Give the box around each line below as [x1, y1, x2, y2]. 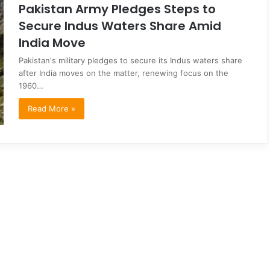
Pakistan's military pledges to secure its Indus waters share [19, 55, 242, 65]
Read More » [28, 103, 75, 113]
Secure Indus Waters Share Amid [19, 17, 221, 34]
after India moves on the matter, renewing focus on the [19, 67, 228, 78]
